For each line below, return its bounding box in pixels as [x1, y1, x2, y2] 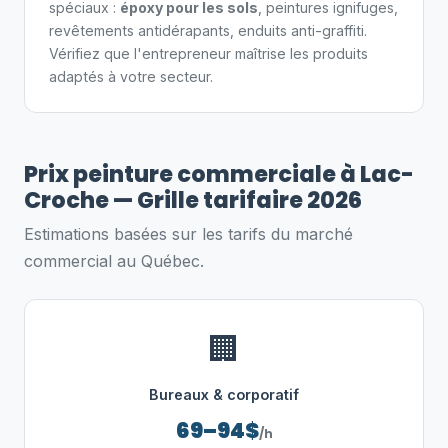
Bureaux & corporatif [149, 386, 299, 403]
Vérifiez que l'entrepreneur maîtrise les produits [49, 45, 368, 62]
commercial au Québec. [24, 251, 204, 271]
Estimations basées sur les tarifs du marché [24, 224, 353, 244]
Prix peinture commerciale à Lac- [24, 158, 414, 190]
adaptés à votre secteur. [49, 68, 213, 85]
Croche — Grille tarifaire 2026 [24, 184, 362, 216]
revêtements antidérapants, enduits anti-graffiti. [49, 22, 367, 39]
